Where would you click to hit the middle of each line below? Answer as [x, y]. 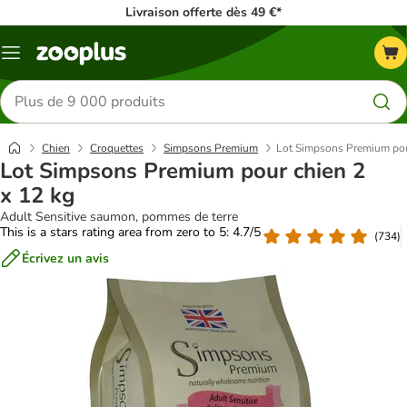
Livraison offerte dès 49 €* [203, 12]
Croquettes [117, 148]
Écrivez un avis [65, 258]
